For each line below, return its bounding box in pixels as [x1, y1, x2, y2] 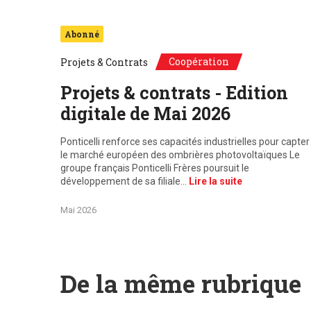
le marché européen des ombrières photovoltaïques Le [60, 149, 300, 160]
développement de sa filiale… [60, 176, 189, 187]
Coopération [169, 55, 229, 68]
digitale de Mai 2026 [60, 102, 230, 125]
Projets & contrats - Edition [60, 81, 288, 104]
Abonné [65, 28, 99, 40]
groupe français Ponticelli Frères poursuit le [60, 162, 249, 174]
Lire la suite [189, 176, 242, 187]
